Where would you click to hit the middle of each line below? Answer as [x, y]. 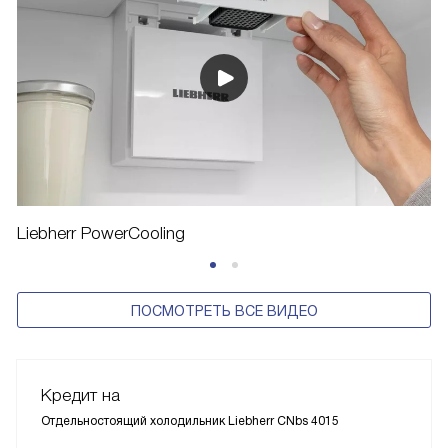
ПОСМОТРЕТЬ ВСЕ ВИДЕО [224, 311]
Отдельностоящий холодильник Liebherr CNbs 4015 [190, 421]
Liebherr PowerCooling [101, 234]
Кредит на [80, 396]
